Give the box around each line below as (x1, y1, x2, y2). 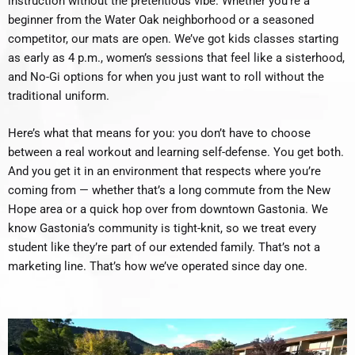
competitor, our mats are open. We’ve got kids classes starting (8, 31, 338, 46)
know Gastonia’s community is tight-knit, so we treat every (8, 221, 316, 236)
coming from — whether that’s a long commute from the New (8, 183, 330, 198)
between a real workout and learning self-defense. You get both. (8, 145, 344, 160)
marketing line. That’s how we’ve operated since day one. (8, 259, 307, 274)
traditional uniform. (8, 88, 109, 103)
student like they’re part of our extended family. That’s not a (8, 240, 320, 255)
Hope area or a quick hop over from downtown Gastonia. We (8, 202, 328, 217)
